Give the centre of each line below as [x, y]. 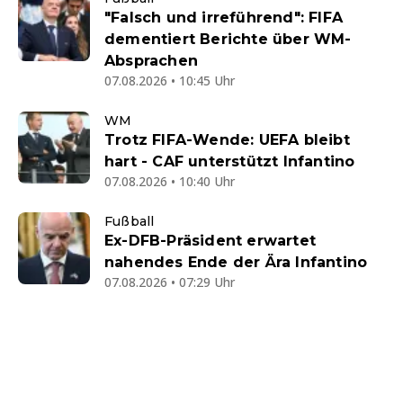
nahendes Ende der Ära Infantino [236, 263]
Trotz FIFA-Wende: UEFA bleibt [227, 140]
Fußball [130, 222]
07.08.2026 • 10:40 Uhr [170, 182]
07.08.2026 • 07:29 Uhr [170, 282]
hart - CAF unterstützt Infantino [230, 162]
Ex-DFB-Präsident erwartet [210, 241]
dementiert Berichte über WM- [228, 40]
